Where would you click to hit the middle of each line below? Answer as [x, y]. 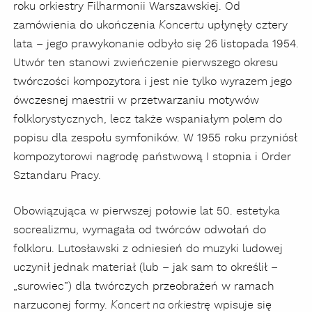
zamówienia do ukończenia [86, 26]
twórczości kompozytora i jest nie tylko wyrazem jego [153, 82]
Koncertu [181, 25]
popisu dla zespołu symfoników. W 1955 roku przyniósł [155, 139]
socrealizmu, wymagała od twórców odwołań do [140, 231]
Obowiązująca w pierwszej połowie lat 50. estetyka [147, 212]
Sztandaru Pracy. [57, 176]
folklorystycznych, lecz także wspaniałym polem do [148, 120]
